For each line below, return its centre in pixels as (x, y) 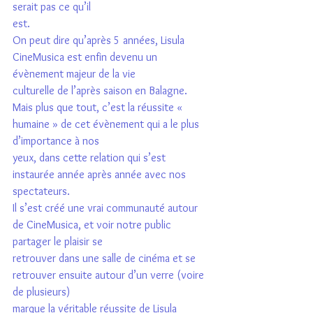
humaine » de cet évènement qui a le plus (107, 124)
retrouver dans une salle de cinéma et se (105, 258)
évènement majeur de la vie (74, 74)
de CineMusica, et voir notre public (93, 225)
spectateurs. (41, 191)
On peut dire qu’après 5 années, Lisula (100, 40)
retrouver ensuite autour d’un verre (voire (110, 275)
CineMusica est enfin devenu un (86, 57)
